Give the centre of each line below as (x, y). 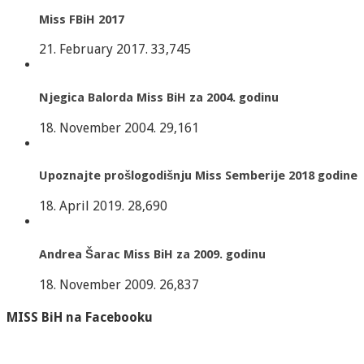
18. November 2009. (97, 284)
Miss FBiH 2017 (82, 19)
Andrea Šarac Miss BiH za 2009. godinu (152, 254)
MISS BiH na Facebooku (80, 317)
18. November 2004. (97, 128)
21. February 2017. (93, 50)
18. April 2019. (82, 206)
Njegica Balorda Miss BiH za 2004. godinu (159, 98)
